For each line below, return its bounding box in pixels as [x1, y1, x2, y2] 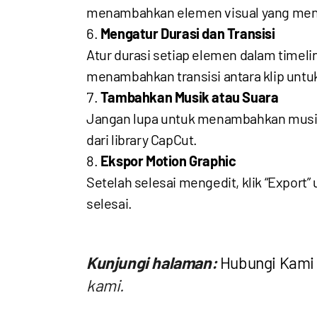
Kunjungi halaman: [86, 253, 217, 272]
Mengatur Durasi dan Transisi [100, 25, 275, 42]
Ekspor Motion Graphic [100, 152, 236, 169]
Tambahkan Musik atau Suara [100, 88, 279, 105]
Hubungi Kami [219, 253, 315, 272]
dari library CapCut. [86, 131, 197, 148]
